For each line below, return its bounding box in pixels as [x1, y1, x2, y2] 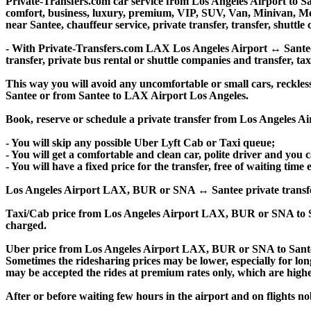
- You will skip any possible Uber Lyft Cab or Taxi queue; [6, 136, 275, 149]
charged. [6, 219, 47, 231]
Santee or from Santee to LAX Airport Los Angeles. [6, 89, 249, 101]
